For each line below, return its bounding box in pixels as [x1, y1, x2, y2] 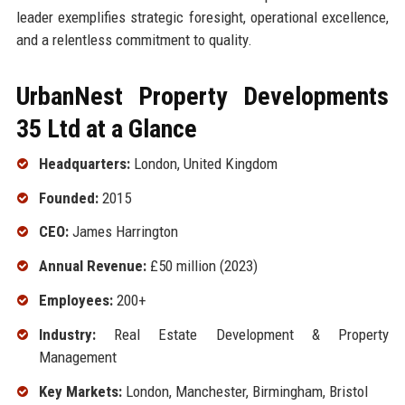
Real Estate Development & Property [95, 325, 390, 344]
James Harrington [68, 222, 178, 241]
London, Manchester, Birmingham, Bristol [121, 381, 368, 400]
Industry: [38, 325, 96, 344]
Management [38, 347, 117, 366]
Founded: [38, 188, 99, 207]
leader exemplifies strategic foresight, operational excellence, [15, 7, 390, 26]
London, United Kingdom [129, 154, 278, 173]
